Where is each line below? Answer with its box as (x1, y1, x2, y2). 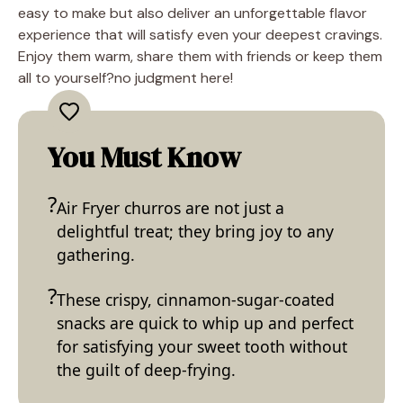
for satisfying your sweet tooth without (57, 336, 347, 358)
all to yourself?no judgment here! (18, 68, 233, 88)
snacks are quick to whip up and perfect (57, 312, 354, 335)
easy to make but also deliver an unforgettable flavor (18, 4, 367, 23)
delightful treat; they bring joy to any (57, 220, 334, 243)
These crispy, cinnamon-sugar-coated (57, 289, 335, 311)
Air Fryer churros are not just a (57, 197, 284, 219)
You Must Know (48, 138, 241, 178)
